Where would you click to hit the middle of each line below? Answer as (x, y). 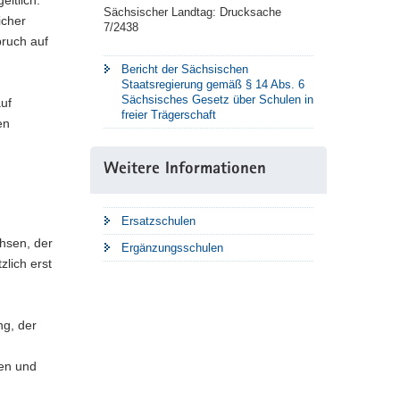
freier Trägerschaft (168, 115)
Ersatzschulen (158, 221)
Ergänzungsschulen (172, 248)
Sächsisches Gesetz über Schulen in (217, 100)
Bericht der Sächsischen (184, 69)
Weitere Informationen (184, 170)
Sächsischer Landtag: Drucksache (192, 12)
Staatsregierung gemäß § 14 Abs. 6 (212, 84)
